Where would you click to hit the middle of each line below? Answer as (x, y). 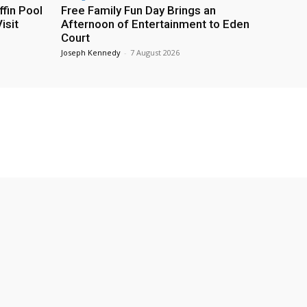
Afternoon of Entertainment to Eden (155, 24)
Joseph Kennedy (91, 53)
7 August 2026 (155, 53)
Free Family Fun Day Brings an (138, 11)
